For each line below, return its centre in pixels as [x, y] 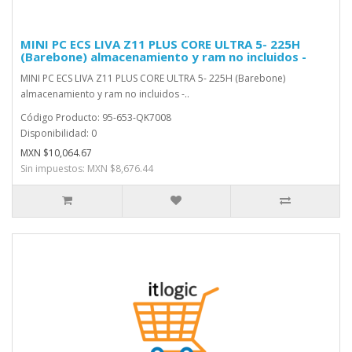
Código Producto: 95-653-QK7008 [96, 117]
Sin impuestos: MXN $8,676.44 [87, 169]
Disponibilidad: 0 [59, 133]
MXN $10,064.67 [56, 153]
